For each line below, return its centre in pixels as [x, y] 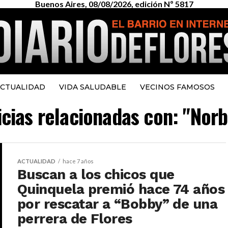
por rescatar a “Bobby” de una [118, 204]
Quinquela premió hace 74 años [121, 189]
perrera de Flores [75, 219]
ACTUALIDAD [36, 161]
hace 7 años [78, 161]
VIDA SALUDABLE [92, 87]
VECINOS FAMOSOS [177, 87]
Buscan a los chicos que [96, 175]
